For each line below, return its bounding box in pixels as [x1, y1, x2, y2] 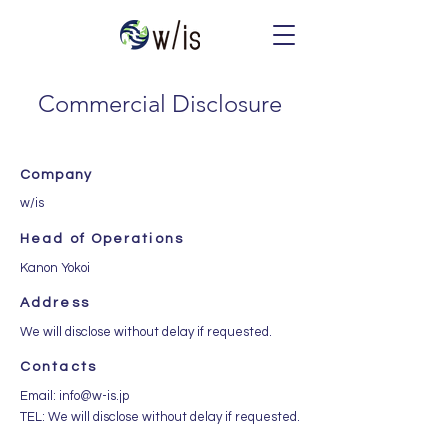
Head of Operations [20, 232, 184, 246]
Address [20, 296, 90, 310]
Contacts [20, 360, 97, 374]
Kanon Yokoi [20, 261, 90, 275]
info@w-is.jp [59, 389, 129, 403]
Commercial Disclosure [38, 89, 282, 118]
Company [20, 168, 93, 182]
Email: [20, 389, 59, 403]
